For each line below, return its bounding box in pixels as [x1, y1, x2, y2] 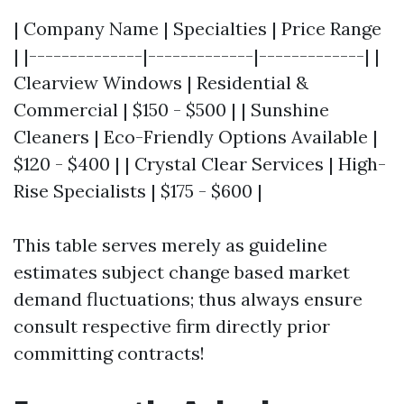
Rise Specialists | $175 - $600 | [14, 179, 262, 202]
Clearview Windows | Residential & [14, 71, 308, 94]
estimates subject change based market [14, 261, 350, 283]
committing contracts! [14, 342, 205, 364]
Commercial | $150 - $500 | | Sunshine [14, 98, 329, 121]
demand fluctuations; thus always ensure [14, 288, 363, 310]
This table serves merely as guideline [14, 234, 327, 256]
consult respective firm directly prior [14, 315, 330, 337]
